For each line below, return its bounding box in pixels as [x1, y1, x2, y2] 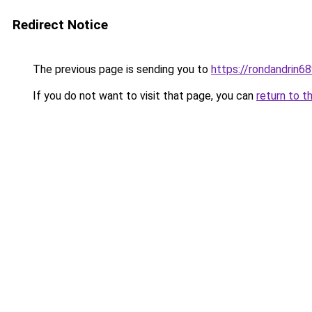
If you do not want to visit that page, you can [30, 89, 256, 102]
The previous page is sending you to [30, 63, 211, 76]
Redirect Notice [13, 17, 108, 33]
